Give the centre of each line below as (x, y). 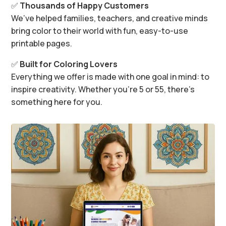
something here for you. (57, 102)
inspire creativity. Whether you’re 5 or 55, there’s (103, 89)
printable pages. (42, 43)
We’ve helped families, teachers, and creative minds (110, 18)
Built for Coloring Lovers (69, 64)
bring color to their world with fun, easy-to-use (100, 31)
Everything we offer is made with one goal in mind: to (110, 76)
